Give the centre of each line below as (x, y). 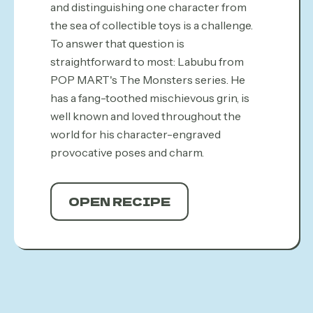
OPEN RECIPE (120, 201)
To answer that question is (118, 43)
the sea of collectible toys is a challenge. (152, 25)
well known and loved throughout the (146, 116)
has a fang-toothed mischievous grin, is (150, 98)
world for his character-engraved (136, 134)
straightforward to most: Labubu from (147, 61)
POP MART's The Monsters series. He (148, 80)
